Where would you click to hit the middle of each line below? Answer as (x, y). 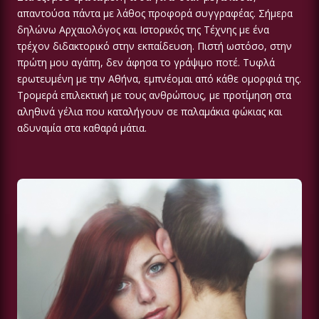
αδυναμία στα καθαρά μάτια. (82, 128)
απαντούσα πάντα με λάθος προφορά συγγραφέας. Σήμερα (155, 14)
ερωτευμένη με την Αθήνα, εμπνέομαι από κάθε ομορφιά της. (159, 79)
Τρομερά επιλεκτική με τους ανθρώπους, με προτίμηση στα (154, 95)
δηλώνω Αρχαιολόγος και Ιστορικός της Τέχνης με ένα (143, 30)
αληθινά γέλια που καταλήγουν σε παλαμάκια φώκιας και (150, 112)
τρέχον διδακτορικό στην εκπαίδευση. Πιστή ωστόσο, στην (155, 46)
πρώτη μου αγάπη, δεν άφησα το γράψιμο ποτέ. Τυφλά (146, 63)
